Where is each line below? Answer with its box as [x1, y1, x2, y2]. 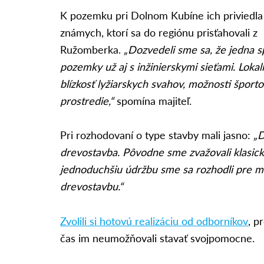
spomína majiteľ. [114, 93, 192, 108]
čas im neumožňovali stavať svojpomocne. [60, 230, 255, 246]
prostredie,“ [60, 93, 114, 108]
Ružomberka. [60, 41, 124, 57]
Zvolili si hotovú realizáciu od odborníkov [60, 213, 248, 229]
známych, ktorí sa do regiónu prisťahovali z [60, 24, 258, 39]
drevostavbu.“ [60, 179, 123, 194]
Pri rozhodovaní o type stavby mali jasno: [60, 127, 253, 143]
